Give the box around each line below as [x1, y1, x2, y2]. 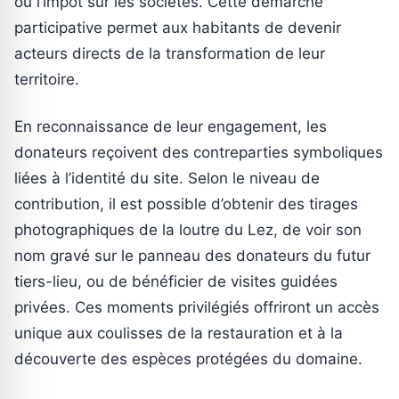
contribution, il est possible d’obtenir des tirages [14, 195, 358, 214]
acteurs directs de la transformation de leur [14, 45, 325, 63]
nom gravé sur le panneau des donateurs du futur [14, 247, 370, 265]
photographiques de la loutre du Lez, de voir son [14, 221, 362, 240]
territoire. [14, 70, 79, 89]
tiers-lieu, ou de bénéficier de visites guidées [14, 273, 338, 291]
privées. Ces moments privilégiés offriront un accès [14, 298, 379, 317]
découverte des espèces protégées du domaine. [14, 350, 362, 369]
